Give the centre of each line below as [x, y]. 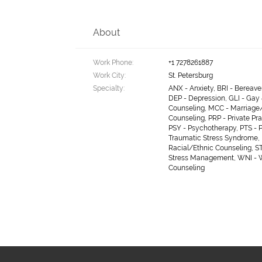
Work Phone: [113, 63]
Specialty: [109, 88]
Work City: [110, 75]
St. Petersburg [191, 75]
